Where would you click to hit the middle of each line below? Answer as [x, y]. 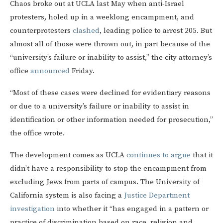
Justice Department [157, 196]
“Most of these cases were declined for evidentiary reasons [110, 93]
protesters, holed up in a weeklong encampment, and [102, 17]
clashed [86, 31]
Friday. [82, 71]
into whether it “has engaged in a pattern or [132, 209]
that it [202, 155]
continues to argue [159, 155]
